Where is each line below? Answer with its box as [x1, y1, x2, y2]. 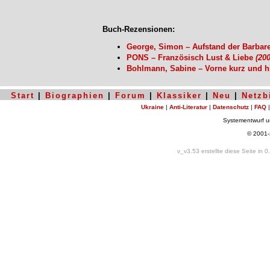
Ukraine [141, 104, 164, 110]
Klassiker [157, 91, 202, 100]
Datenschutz [213, 104, 249, 110]
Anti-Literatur [169, 104, 207, 110]
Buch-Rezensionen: [102, 25, 175, 34]
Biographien [45, 91, 104, 100]
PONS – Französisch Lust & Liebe [127, 53, 256, 62]
